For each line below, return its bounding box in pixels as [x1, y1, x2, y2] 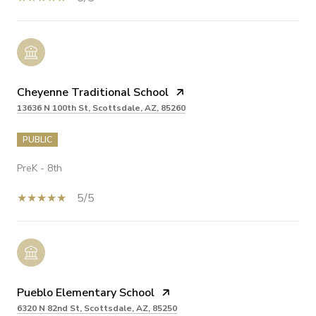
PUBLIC [23, 134, 52, 146]
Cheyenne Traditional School [17, 85, 169, 101]
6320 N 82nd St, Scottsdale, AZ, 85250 [17, 303, 177, 315]
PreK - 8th [17, 162, 62, 176]
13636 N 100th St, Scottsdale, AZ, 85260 [17, 102, 186, 114]
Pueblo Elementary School [17, 285, 154, 301]
